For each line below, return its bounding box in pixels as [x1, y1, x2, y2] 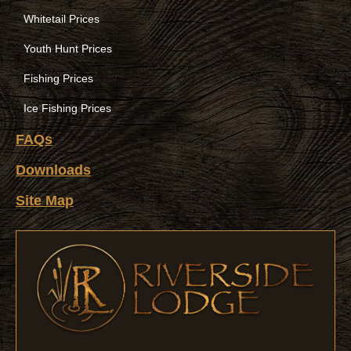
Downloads [16, 161, 91, 178]
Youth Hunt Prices [24, 42, 112, 55]
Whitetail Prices [24, 12, 100, 25]
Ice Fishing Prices [24, 101, 111, 114]
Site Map [16, 192, 74, 208]
